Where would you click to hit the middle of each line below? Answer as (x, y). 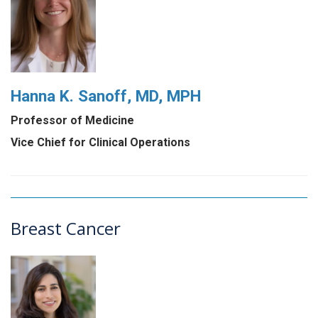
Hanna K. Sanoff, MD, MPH (106, 95)
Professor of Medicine (72, 121)
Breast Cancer (66, 229)
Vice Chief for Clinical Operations (100, 143)
